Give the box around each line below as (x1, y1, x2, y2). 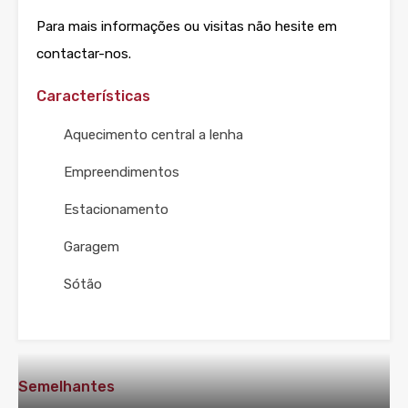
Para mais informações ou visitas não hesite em (36, 18, 337, 36)
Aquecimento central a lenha (64, 127, 243, 144)
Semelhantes (18, 378, 115, 396)
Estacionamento (64, 201, 168, 219)
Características (36, 87, 150, 106)
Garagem (64, 239, 119, 256)
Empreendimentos (64, 164, 179, 181)
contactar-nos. (36, 46, 131, 63)
